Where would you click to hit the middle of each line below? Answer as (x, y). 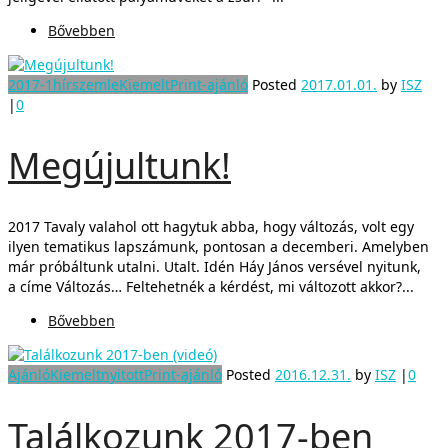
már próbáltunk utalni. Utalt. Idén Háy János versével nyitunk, (214, 267)
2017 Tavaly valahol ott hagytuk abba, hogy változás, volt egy (211, 227)
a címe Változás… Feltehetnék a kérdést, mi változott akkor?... (211, 287)
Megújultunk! (119, 166)
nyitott (122, 375)
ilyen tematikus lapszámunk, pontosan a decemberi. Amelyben (218, 247)
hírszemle (86, 84)
